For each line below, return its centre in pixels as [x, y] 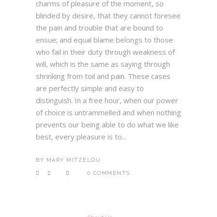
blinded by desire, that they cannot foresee [108, 15]
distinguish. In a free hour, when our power [107, 100]
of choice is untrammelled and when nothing [108, 112]
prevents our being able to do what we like [107, 124]
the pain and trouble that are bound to [100, 28]
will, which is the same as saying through [103, 64]
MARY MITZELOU [73, 160]
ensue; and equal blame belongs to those [104, 40]
